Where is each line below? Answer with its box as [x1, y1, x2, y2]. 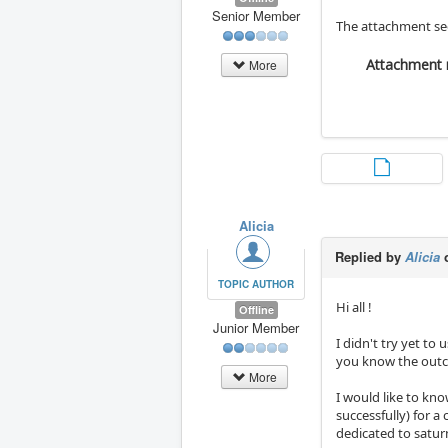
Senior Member [212, 6, 301, 26]
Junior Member [213, 318, 300, 338]
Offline [238, 302, 274, 318]
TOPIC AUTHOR [218, 277, 295, 292]
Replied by [335, 247, 406, 267]
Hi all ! [336, 298, 373, 317]
